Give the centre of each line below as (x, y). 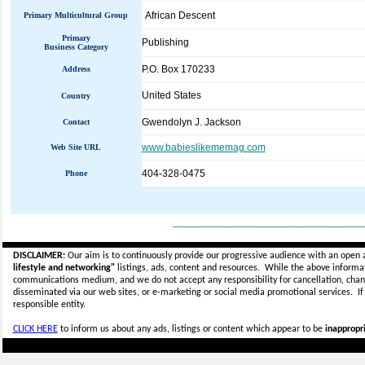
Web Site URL (76, 147)
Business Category (76, 47)
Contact (76, 122)
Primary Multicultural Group (76, 15)
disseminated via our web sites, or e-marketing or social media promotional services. (185, 292)
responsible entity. (49, 305)
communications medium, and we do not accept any (118, 280)
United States (171, 95)
